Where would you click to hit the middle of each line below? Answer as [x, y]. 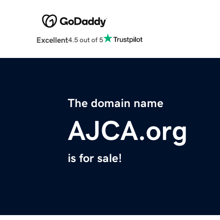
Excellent [52, 40]
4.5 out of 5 [85, 40]
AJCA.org [128, 131]
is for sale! [95, 158]
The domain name [116, 103]
